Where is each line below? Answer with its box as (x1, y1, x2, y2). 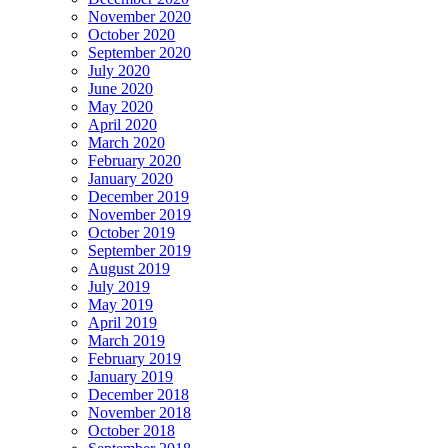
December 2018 (88, 386, 189, 404)
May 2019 (88, 296, 153, 314)
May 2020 (88, 98, 153, 116)
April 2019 (88, 314, 157, 332)
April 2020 (88, 116, 157, 134)
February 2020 (88, 152, 181, 170)
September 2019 (88, 242, 191, 260)
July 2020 (88, 62, 150, 80)
